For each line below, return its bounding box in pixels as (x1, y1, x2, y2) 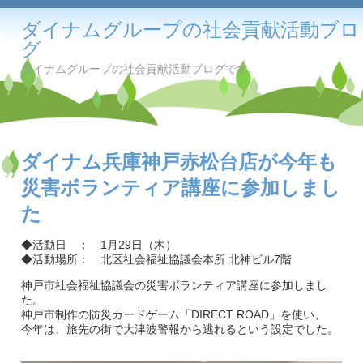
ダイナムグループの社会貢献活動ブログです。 (21, 62, 259, 75)
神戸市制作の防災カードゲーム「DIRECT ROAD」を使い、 (21, 308, 326, 321)
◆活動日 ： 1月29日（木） (21, 238, 177, 251)
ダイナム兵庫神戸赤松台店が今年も (21, 151, 337, 173)
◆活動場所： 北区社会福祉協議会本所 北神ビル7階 (21, 253, 292, 266)
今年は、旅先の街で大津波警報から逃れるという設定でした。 (21, 322, 339, 335)
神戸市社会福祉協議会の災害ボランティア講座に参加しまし (21, 279, 327, 292)
